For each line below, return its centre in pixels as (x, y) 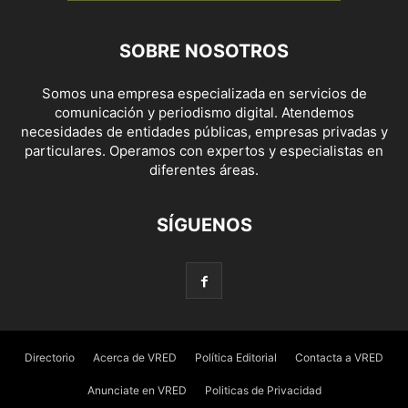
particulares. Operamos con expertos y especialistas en (204, 150)
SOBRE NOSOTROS (204, 51)
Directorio (50, 357)
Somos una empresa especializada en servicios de (204, 93)
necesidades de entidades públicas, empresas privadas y (204, 131)
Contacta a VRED (339, 357)
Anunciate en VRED (137, 390)
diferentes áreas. (204, 169)
